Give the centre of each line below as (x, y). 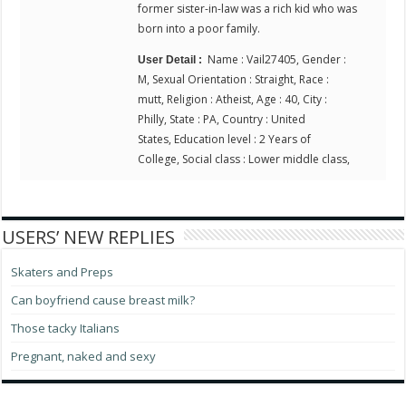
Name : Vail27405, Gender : (277, 60)
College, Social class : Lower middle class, (246, 159)
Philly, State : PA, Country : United (222, 120)
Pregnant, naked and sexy (84, 357)
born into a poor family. (199, 29)
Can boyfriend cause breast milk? (103, 300)
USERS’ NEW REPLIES (89, 237)
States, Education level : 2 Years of (225, 140)
